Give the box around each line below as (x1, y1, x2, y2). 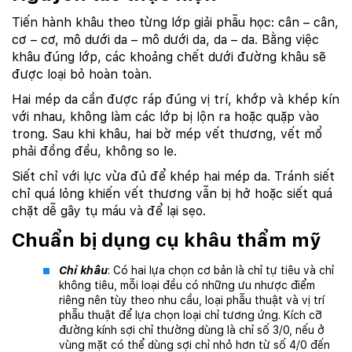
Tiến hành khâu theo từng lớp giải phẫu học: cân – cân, (12, 15, 339, 31)
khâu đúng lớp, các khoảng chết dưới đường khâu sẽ (12, 49, 326, 65)
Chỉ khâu (59, 264, 108, 277)
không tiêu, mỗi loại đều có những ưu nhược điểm (59, 279, 315, 292)
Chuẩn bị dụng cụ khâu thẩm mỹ (12, 229, 321, 252)
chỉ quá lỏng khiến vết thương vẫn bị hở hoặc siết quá (12, 186, 332, 202)
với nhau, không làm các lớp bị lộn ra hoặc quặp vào (12, 109, 319, 125)
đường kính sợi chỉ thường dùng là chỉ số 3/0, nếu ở (59, 324, 324, 337)
